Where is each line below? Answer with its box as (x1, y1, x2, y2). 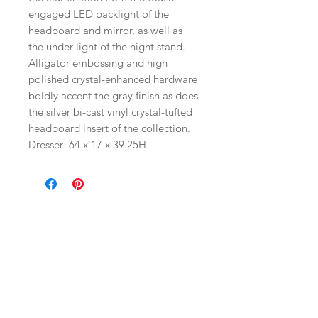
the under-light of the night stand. (28, 40, 185, 54)
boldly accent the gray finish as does (28, 89, 198, 103)
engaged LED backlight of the (28, 7, 169, 21)
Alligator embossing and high (28, 56, 168, 70)
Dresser (28, 138, 69, 152)
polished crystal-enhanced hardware (28, 72, 197, 87)
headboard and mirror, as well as (28, 23, 182, 38)
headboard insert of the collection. (28, 121, 190, 136)
